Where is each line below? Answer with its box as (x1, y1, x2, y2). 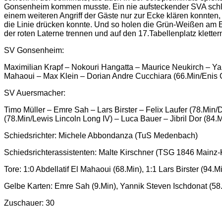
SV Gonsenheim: (4, 46, 64, 55)
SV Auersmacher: (4, 88, 65, 97)
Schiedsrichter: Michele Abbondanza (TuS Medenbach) (4, 131, 198, 140)
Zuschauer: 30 (4, 198, 55, 207)
